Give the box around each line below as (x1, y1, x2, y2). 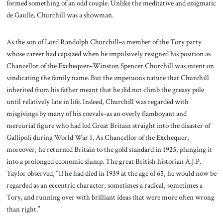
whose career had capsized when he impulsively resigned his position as (6, 48, 211, 59)
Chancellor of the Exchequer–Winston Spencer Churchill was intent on (6, 60, 214, 71)
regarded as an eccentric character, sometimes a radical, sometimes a (6, 180, 203, 190)
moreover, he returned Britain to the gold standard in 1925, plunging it (6, 144, 212, 154)
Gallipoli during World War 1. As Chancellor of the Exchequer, (6, 132, 189, 142)
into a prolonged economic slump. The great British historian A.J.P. (6, 156, 201, 166)
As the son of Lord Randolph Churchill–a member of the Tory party (6, 36, 202, 47)
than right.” (6, 204, 40, 214)
